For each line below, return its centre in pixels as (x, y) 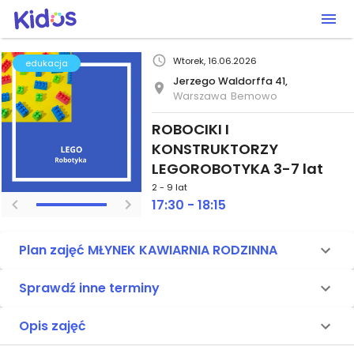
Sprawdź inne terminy (89, 288)
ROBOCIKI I (190, 129)
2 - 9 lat (169, 188)
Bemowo (254, 96)
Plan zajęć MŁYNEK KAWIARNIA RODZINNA (148, 250)
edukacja (46, 63)
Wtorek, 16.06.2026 (215, 60)
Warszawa (200, 96)
